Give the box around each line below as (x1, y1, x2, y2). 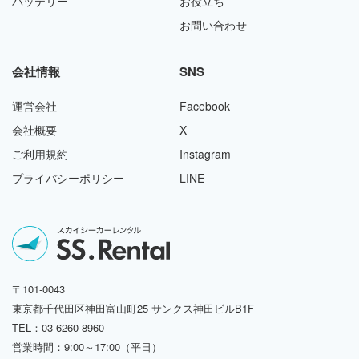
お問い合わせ (179, 16, 247, 33)
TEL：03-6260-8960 (12, 320, 104, 336)
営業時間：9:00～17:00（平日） (12, 339, 162, 355)
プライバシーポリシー (12, 169, 124, 186)
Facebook (179, 97, 230, 114)
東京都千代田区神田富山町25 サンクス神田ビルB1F (12, 301, 254, 317)
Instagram (179, 145, 231, 162)
